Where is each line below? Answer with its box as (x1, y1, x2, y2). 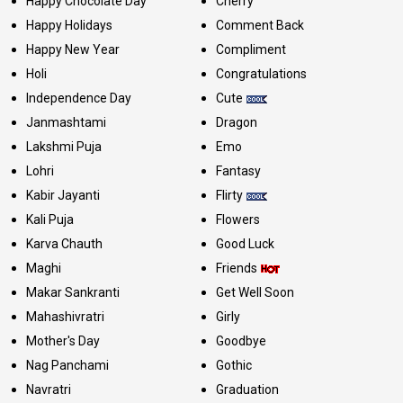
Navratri (26, 381, 71, 397)
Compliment (215, 41, 286, 57)
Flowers (215, 211, 260, 227)
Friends (215, 260, 257, 275)
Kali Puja (26, 211, 74, 227)
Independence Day (26, 90, 131, 105)
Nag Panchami (26, 357, 109, 372)
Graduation (215, 381, 279, 397)
